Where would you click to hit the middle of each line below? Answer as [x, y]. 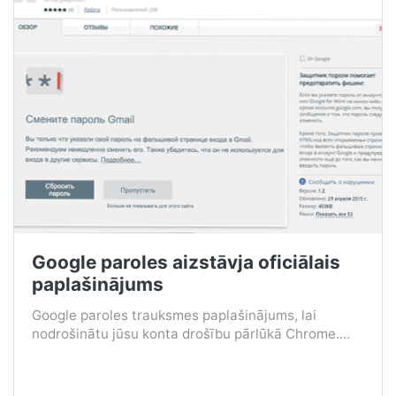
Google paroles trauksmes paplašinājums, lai [174, 316]
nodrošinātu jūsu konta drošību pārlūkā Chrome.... [191, 334]
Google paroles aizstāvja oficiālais [186, 263]
